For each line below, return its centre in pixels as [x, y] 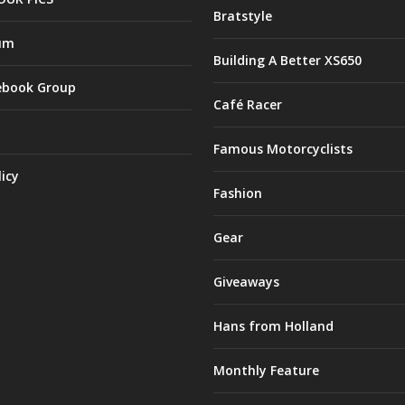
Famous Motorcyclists [283, 148]
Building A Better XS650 [287, 60]
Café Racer [247, 104]
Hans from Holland [273, 325]
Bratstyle [242, 15]
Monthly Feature [266, 370]
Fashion [237, 193]
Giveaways [246, 281]
